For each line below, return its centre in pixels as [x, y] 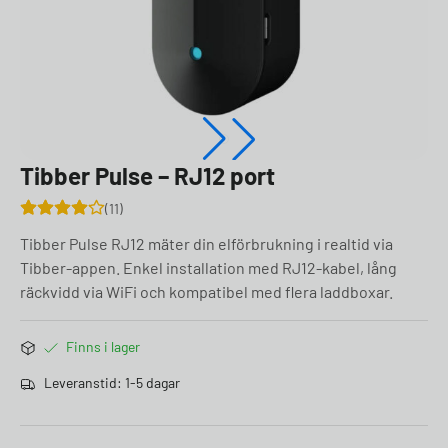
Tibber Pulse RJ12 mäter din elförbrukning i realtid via [206, 243]
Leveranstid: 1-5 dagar [112, 382]
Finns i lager [103, 346]
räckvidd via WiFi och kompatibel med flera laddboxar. [206, 291]
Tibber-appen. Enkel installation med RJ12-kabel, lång [208, 267]
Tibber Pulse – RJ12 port [147, 175]
